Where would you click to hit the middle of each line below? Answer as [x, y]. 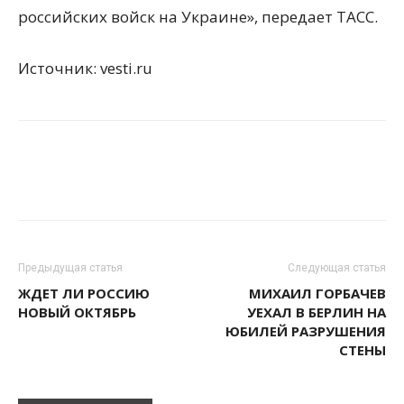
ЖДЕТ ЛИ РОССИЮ [84, 293]
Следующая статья [337, 268]
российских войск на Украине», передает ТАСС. [198, 17]
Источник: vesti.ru [85, 68]
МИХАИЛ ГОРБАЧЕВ [317, 293]
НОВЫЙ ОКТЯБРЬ [77, 312]
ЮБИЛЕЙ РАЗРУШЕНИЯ [306, 331]
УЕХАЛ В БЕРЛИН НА [317, 312]
